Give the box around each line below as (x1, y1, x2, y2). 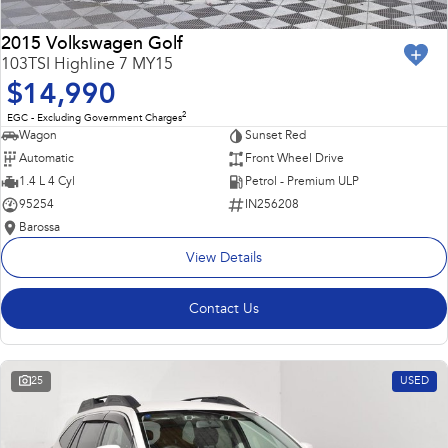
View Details (186, 251, 262, 266)
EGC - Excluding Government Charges (7, 113, 182, 124)
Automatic (19, 152, 74, 165)
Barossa (19, 221, 60, 234)
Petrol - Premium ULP (244, 175, 359, 188)
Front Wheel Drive (244, 152, 344, 165)
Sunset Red (244, 129, 306, 142)
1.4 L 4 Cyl (19, 175, 75, 188)
